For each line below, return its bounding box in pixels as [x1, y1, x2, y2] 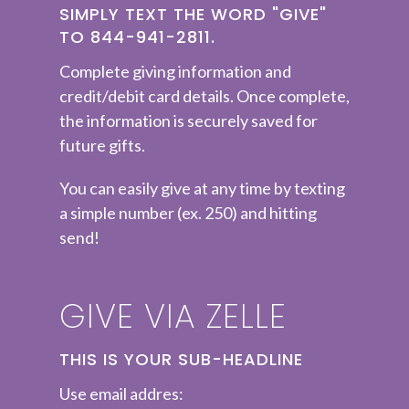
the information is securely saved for [59, 110, 318, 131]
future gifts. [59, 134, 145, 155]
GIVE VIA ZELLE [59, 292, 287, 340]
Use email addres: [59, 383, 184, 404]
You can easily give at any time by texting [59, 177, 345, 198]
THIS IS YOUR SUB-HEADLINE [59, 348, 303, 371]
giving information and [132, 60, 291, 81]
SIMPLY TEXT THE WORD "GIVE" [59, 3, 327, 26]
